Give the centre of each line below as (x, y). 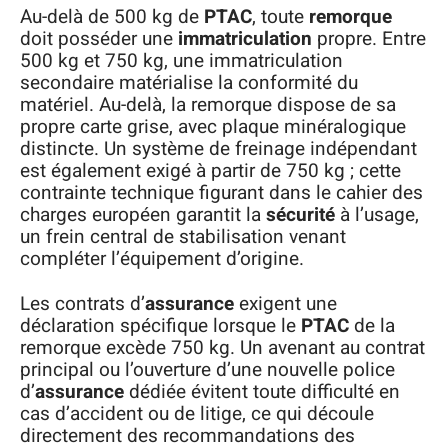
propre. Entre (369, 39)
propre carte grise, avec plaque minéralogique (213, 127)
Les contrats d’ (82, 303)
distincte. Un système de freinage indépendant (218, 149)
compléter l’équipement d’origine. (162, 259)
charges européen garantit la (143, 215)
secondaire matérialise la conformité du (189, 83)
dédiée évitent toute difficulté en (262, 391)
